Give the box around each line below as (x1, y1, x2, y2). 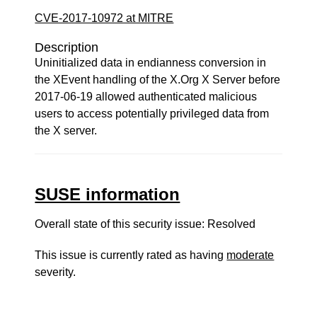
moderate (226, 249, 275, 261)
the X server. (35, 125, 98, 137)
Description (35, 40, 99, 54)
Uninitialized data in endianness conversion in (35, 57, 267, 69)
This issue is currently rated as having (35, 249, 227, 261)
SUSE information (35, 185, 180, 204)
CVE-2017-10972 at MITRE (35, 12, 174, 24)
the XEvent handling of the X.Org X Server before (35, 74, 281, 86)
